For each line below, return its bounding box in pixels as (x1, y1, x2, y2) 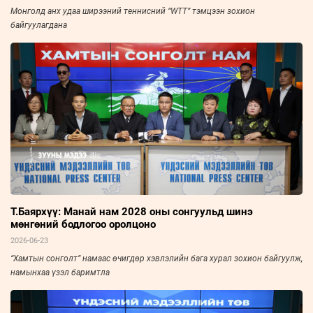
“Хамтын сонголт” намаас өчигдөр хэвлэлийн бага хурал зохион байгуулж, (10, 253, 303, 263)
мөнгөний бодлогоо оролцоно (10, 217, 156, 231)
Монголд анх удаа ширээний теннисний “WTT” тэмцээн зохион (10, 6, 255, 16)
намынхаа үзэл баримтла (10, 267, 110, 277)
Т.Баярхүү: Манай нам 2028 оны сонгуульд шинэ (10, 205, 253, 218)
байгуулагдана (10, 20, 67, 30)
